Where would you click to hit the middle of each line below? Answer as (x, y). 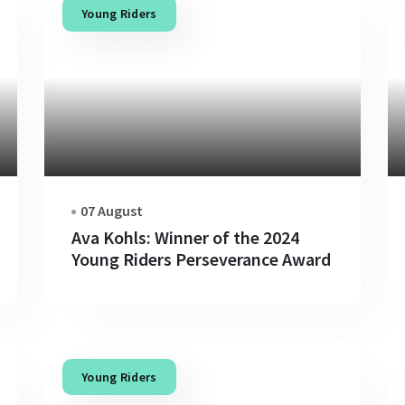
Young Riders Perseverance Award (201, 259)
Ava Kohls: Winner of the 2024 (185, 237)
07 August (112, 210)
